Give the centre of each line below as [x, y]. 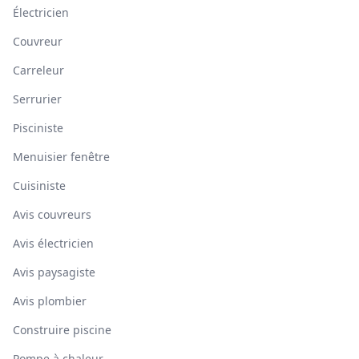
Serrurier [37, 99]
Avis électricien [53, 243]
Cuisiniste [39, 186]
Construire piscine [62, 330]
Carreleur [38, 70]
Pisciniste [38, 128]
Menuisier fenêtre [61, 157]
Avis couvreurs [52, 214]
